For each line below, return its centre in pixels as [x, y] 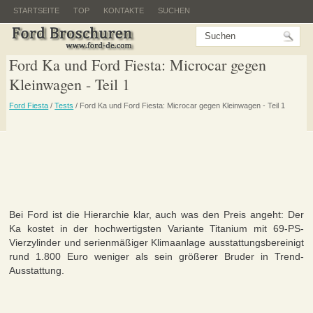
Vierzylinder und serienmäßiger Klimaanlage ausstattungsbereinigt [156, 243]
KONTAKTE [123, 10]
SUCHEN [174, 10]
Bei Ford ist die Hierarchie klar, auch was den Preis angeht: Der [156, 215]
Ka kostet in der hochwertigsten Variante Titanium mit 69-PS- [156, 229]
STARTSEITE [36, 10]
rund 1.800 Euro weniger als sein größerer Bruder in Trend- [156, 257]
